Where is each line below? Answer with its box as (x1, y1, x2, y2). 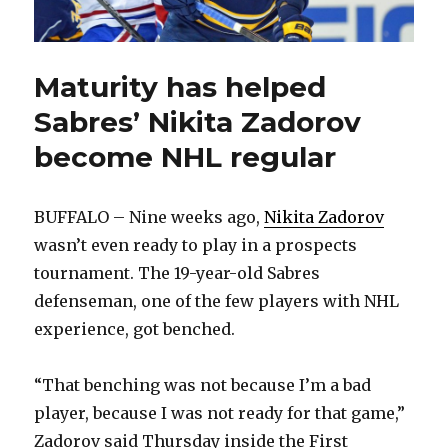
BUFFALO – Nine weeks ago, (34, 207, 265, 228)
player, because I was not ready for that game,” (34, 403, 406, 424)
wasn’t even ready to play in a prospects (34, 235, 358, 256)
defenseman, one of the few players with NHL (34, 291, 400, 312)
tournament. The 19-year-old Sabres (34, 263, 321, 284)
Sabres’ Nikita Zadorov (34, 105, 362, 140)
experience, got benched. (34, 319, 236, 340)
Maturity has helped (34, 70, 327, 105)
